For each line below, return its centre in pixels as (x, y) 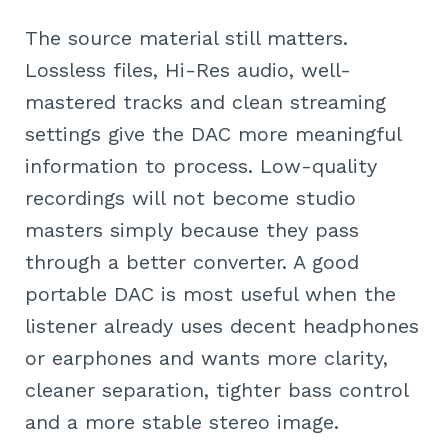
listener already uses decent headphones (222, 326)
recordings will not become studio (190, 198)
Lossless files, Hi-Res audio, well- (188, 70)
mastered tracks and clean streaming (205, 102)
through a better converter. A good (192, 262)
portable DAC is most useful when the (210, 294)
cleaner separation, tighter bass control (216, 390)
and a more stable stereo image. (182, 422)
